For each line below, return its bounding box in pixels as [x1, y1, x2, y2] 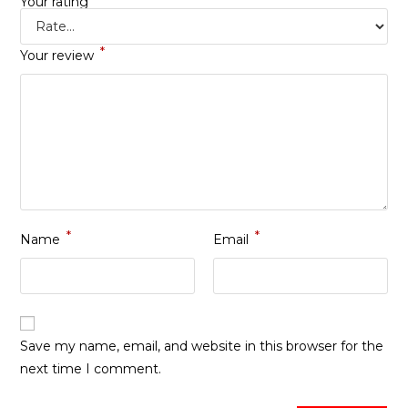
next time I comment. [20, 361, 162, 377]
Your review [20, 47, 98, 64]
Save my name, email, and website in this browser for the [20, 338, 384, 354]
